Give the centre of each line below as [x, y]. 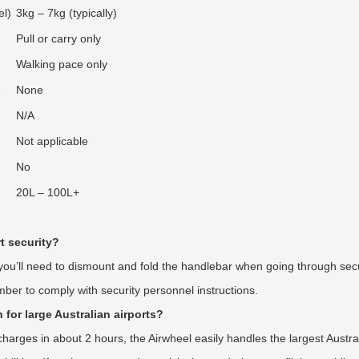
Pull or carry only [58, 38]
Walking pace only [62, 64]
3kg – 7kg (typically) [67, 13]
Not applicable [52, 141]
